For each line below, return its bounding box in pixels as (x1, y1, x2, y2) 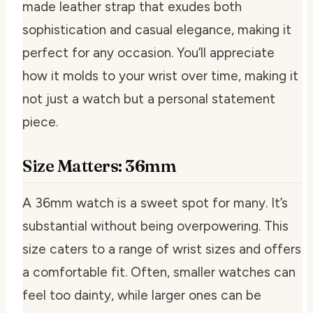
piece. (22, 113, 58, 130)
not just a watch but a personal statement (22, 90, 275, 107)
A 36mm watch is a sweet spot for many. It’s (22, 194, 288, 211)
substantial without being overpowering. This (22, 217, 289, 234)
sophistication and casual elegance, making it (22, 21, 291, 38)
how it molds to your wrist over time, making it (22, 67, 298, 84)
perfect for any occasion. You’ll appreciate (22, 44, 275, 61)
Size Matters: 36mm (22, 155, 177, 176)
